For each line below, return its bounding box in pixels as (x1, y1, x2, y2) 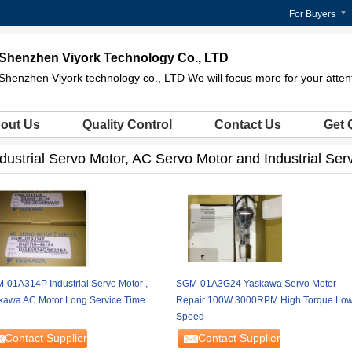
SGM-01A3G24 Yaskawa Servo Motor (175, 278, 336, 289)
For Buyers (289, 9, 335, 20)
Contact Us (214, 118, 281, 131)
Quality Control (82, 118, 172, 131)
